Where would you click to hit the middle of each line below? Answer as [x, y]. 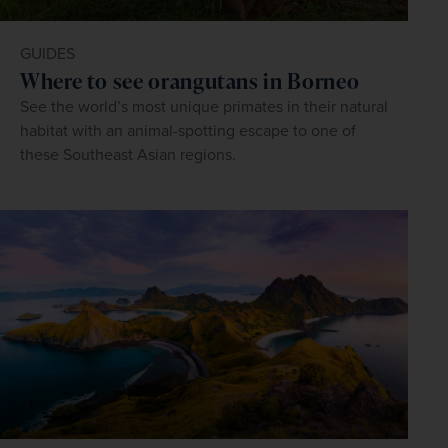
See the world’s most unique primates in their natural [204, 106]
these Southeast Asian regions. [128, 154]
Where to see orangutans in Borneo [190, 80]
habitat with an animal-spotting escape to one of [188, 130]
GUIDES [47, 53]
